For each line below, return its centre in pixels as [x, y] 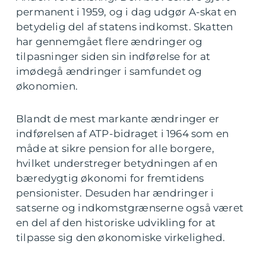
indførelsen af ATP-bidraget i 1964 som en [123, 134]
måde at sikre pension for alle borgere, [115, 149]
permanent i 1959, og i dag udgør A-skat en [126, 12]
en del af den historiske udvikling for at [116, 223]
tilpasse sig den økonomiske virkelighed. [121, 238]
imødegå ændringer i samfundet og [109, 72]
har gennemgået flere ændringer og [110, 42]
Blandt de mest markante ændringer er [118, 119]
